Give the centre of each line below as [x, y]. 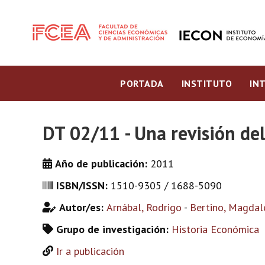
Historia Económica [215, 229]
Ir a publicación [90, 251]
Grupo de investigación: [114, 229]
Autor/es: [83, 207]
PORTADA [142, 83]
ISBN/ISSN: [83, 185]
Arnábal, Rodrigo [144, 207]
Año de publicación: [103, 164]
